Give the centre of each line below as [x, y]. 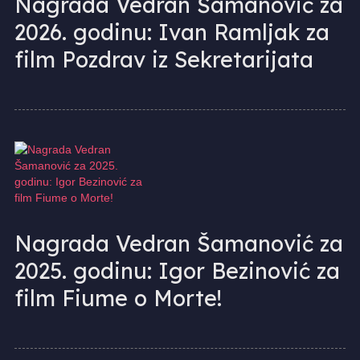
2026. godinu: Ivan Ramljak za [172, 32]
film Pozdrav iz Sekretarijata [164, 59]
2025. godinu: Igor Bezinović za [177, 270]
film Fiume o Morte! [118, 298]
